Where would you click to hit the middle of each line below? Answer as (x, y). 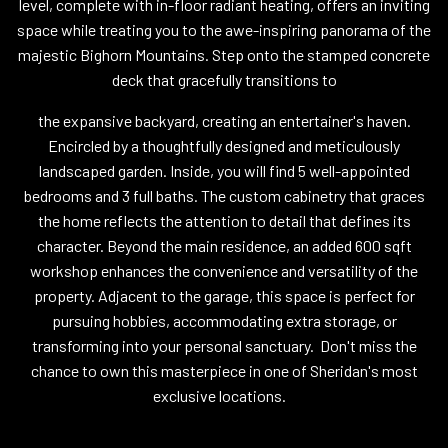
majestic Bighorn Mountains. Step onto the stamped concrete (224, 54)
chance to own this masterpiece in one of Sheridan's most (224, 370)
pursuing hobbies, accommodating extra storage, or (224, 320)
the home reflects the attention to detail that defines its (224, 220)
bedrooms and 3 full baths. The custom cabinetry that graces (224, 195)
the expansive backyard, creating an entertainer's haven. (224, 120)
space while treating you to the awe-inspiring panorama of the (224, 29)
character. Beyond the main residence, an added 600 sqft (224, 245)
